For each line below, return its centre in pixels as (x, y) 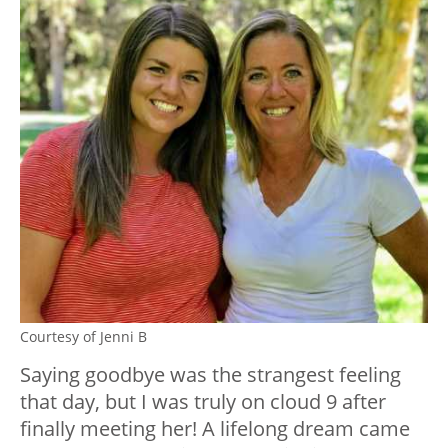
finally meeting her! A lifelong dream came (215, 428)
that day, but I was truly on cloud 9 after (203, 401)
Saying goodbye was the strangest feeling (210, 374)
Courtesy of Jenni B (83, 336)
